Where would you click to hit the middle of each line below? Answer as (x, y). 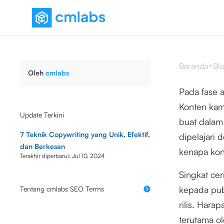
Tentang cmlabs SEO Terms (62, 189)
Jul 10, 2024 (88, 156)
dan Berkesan (42, 146)
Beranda (193, 66)
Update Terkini (42, 115)
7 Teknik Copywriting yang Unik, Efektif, (85, 134)
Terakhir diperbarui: (45, 156)
